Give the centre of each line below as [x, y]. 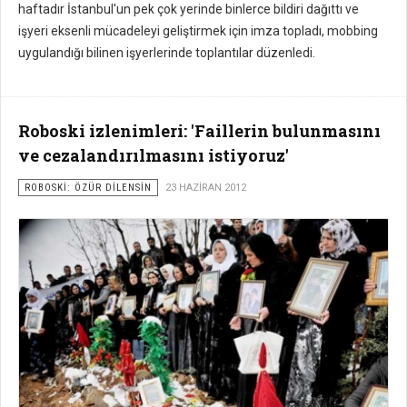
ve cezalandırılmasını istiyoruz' [154, 156]
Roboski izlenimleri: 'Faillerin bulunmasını [199, 131]
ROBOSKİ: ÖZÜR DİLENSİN [88, 188]
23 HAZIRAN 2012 [206, 188]
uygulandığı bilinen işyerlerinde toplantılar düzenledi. [167, 53]
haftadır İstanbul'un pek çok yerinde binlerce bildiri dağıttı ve [189, 10]
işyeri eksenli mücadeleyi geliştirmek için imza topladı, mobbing [198, 31]
